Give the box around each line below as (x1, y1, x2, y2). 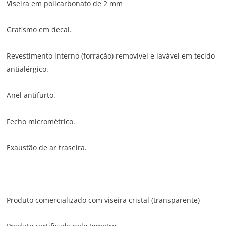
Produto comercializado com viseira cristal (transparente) (7, 195, 200, 205)
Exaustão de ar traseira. (7, 143, 87, 153)
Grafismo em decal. (7, 25, 72, 35)
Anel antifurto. (7, 90, 56, 100)
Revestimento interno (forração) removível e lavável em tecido (7, 51, 215, 61)
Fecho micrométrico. (7, 117, 76, 127)
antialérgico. (7, 64, 49, 74)
